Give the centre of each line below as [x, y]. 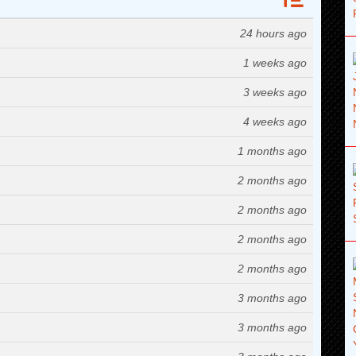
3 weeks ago [275, 92]
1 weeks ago [275, 63]
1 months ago [272, 151]
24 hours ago [273, 33]
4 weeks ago [275, 122]
